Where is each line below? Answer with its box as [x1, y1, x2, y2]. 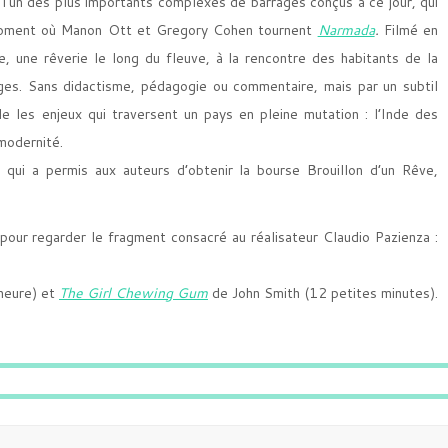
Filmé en [378, 20, 439, 40]
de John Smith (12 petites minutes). [208, 283, 438, 303]
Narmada [317, 20, 375, 40]
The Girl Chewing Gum [59, 283, 208, 303]
